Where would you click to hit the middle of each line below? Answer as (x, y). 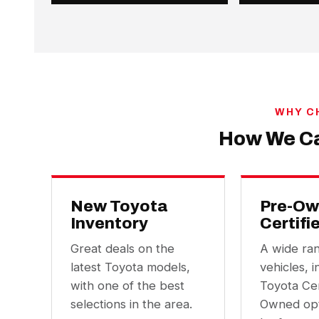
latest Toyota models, (130, 267)
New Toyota (119, 206)
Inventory (109, 223)
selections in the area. (131, 304)
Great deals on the (122, 249)
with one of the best (127, 286)
